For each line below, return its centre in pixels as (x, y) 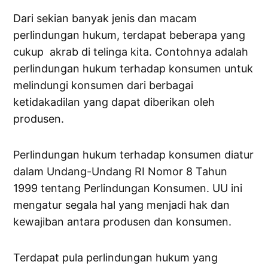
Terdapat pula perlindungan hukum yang (116, 258)
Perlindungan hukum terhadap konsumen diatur (134, 155)
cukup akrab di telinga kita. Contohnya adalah (131, 52)
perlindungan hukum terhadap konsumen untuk (133, 69)
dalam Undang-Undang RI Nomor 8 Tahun (121, 172)
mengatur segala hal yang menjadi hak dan (122, 205)
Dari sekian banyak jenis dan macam (105, 19)
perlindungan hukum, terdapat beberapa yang (130, 35)
